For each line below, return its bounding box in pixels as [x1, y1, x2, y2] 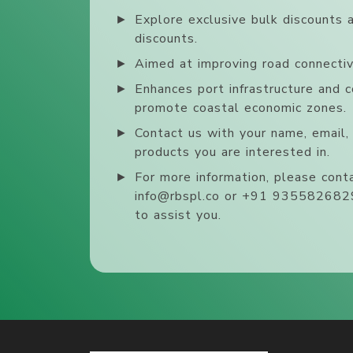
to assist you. [135, 206, 221, 224]
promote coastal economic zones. [135, 98, 347, 117]
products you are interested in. [135, 143, 330, 161]
